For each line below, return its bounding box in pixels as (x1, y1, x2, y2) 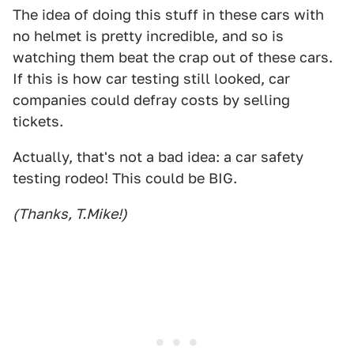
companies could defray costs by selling (13, 92, 290, 108)
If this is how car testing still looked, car (13, 70, 290, 87)
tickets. (13, 113, 63, 130)
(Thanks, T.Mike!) (13, 205, 127, 222)
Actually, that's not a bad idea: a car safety (13, 149, 303, 165)
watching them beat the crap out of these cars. (13, 49, 333, 66)
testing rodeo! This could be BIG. (13, 170, 237, 186)
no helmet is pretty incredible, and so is (13, 28, 284, 44)
